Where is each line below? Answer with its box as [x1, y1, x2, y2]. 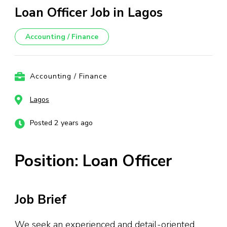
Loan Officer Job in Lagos [15, 4, 163, 21]
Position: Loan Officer [15, 150, 172, 172]
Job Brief [15, 191, 66, 209]
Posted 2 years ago [30, 118, 93, 128]
